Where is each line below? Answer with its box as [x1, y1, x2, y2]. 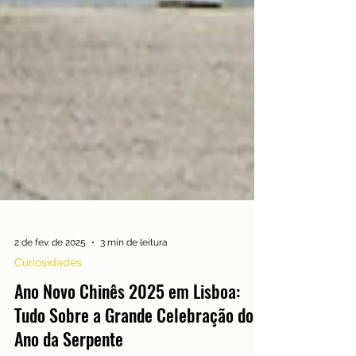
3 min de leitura [100, 284, 168, 296]
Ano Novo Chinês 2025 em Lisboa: [14, 326, 240, 351]
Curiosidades [14, 304, 82, 316]
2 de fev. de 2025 [14, 284, 86, 296]
